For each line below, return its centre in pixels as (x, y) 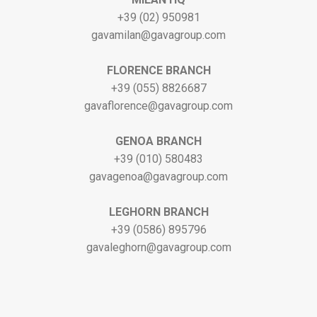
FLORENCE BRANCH (158, 70)
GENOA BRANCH (158, 141)
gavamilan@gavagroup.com (158, 35)
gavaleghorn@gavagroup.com (158, 247)
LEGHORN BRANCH (158, 212)
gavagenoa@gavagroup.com (158, 177)
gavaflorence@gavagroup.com (158, 106)
